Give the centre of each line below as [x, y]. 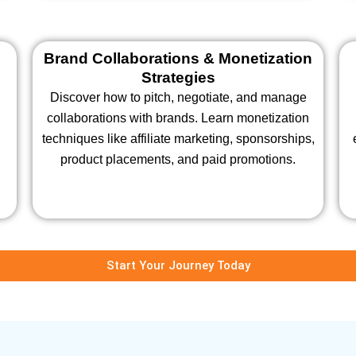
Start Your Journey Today [178, 266]
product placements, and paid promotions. [178, 159]
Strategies [178, 77]
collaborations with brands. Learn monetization [178, 118]
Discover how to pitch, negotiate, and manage [178, 97]
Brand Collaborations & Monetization [178, 58]
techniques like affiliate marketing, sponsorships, [178, 138]
